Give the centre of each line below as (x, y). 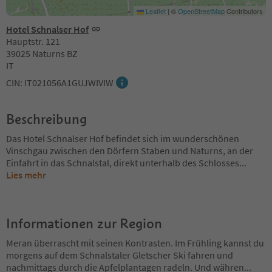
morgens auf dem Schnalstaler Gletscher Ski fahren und (120, 255)
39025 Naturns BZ (42, 53)
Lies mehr (26, 175)
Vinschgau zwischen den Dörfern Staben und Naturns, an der (130, 150)
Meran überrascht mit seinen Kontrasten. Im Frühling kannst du (135, 243)
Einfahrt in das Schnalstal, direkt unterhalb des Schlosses (123, 162)
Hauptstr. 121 (33, 41)
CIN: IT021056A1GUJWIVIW (60, 82)
